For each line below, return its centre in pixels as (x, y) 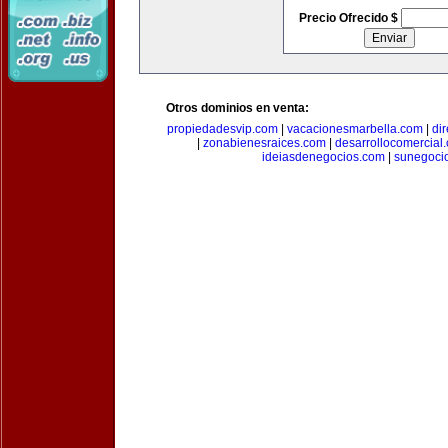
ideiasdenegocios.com (323, 157)
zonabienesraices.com (264, 143)
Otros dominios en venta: (237, 108)
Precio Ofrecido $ (349, 18)
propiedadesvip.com (222, 129)
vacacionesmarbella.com (355, 129)
